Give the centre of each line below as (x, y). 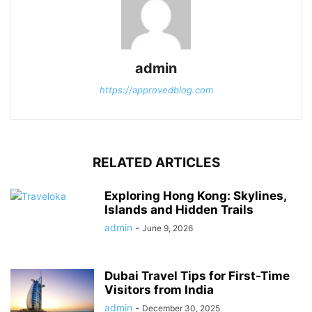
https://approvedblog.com (156, 89)
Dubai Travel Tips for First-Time (197, 275)
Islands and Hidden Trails (179, 209)
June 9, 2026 (167, 228)
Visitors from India (159, 289)
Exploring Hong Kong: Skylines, (195, 195)
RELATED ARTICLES (156, 162)
